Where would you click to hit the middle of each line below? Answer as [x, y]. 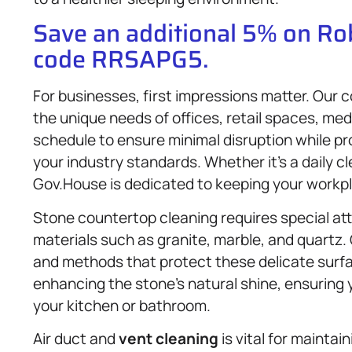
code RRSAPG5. [121, 59]
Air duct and [76, 339]
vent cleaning [169, 339]
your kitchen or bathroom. [122, 305]
